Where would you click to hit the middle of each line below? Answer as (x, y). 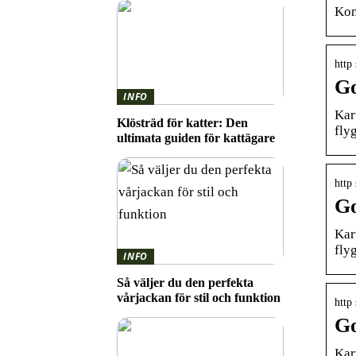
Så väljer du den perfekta (185, 282)
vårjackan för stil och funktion (199, 297)
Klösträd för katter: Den (182, 123)
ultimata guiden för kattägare (196, 138)
